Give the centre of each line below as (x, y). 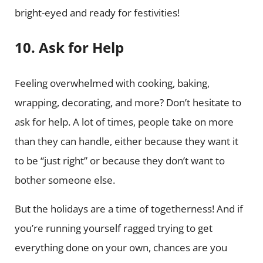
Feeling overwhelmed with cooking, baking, (112, 83)
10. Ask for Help (69, 47)
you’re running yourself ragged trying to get (113, 228)
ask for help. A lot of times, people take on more (124, 122)
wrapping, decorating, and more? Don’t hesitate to (128, 102)
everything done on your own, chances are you (121, 247)
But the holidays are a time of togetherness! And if (129, 208)
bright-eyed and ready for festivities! (98, 13)
